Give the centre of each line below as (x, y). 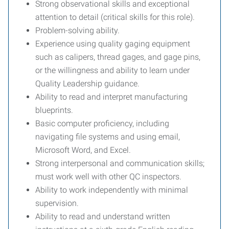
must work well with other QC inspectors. (108, 177)
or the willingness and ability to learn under (112, 70)
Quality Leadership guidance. (87, 84)
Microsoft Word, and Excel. (83, 150)
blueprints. (54, 110)
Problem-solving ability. (77, 30)
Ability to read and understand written (103, 216)
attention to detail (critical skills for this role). (115, 17)
